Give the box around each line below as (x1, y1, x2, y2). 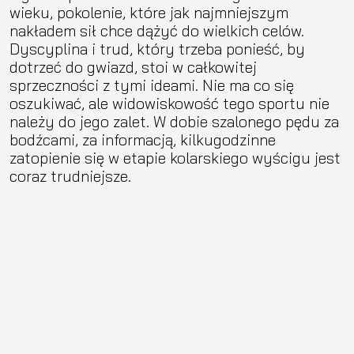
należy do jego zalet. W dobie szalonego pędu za (9, 111, 339, 131)
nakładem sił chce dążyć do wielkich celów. (9, 20, 304, 40)
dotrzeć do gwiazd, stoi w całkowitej (9, 56, 257, 77)
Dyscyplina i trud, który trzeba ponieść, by (9, 38, 305, 58)
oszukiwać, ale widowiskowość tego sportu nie (9, 92, 330, 113)
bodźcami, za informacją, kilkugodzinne (9, 129, 276, 149)
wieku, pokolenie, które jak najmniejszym (9, 2, 288, 22)
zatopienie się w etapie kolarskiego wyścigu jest (9, 147, 341, 168)
